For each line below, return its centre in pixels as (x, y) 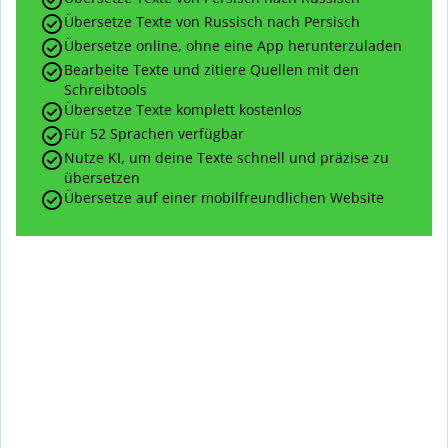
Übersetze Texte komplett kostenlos (183, 110)
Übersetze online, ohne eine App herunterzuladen (233, 46)
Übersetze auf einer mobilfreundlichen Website (224, 198)
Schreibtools (105, 90)
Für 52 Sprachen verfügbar (154, 134)
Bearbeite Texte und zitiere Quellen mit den (211, 70)
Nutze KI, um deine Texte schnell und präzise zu (226, 158)
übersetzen (102, 178)
